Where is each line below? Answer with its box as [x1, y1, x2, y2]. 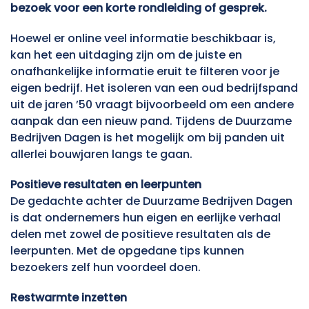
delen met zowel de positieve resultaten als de [10, 226, 270, 243]
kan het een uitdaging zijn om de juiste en [10, 47, 242, 63]
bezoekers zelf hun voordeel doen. [10, 259, 201, 276]
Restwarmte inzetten [10, 290, 130, 306]
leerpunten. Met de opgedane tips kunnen [10, 243, 244, 259]
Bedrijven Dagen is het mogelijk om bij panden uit [10, 130, 285, 146]
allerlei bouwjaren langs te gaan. [10, 146, 192, 163]
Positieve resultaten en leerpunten [10, 177, 207, 193]
